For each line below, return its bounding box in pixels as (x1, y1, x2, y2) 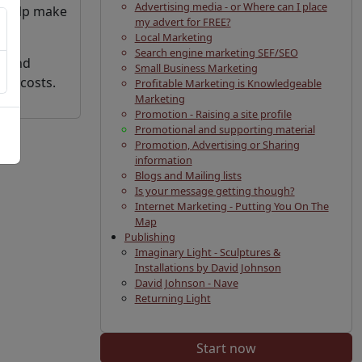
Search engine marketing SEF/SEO (134, 45, 298, 60)
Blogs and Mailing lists (134, 168, 242, 183)
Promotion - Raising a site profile (134, 107, 292, 121)
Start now (196, 339, 256, 357)
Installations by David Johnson (134, 260, 281, 275)
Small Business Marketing (134, 61, 258, 75)
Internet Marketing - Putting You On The (134, 199, 329, 213)
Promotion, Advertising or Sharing (134, 137, 300, 152)
